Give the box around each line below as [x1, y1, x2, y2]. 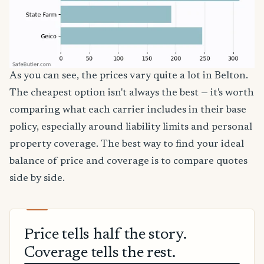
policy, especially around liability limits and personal [9, 121, 252, 133]
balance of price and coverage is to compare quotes [9, 156, 247, 167]
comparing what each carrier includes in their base [9, 104, 246, 115]
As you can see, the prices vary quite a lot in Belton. [9, 70, 248, 81]
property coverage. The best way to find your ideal [9, 138, 244, 150]
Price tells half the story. [24, 227, 186, 243]
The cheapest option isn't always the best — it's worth [9, 87, 254, 98]
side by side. [9, 173, 65, 184]
